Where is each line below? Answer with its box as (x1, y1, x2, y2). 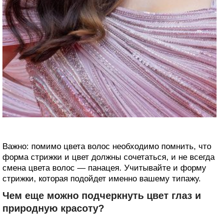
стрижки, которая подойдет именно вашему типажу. (2, 174, 201, 184)
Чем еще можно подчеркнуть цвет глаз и (2, 190, 201, 201)
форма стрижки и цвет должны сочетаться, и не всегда (2, 153, 215, 162)
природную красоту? (2, 203, 104, 214)
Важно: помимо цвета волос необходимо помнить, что (2, 142, 211, 152)
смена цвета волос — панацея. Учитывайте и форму (2, 163, 206, 173)
